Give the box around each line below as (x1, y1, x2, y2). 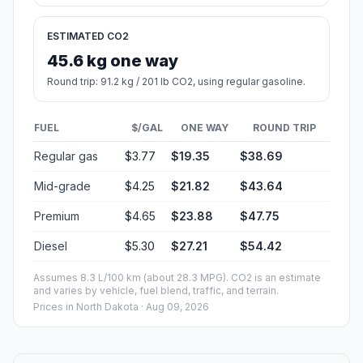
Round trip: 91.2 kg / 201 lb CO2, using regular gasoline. (47, 75, 305, 88)
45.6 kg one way (47, 51, 178, 71)
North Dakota (76, 301, 139, 314)
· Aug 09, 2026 (139, 301, 209, 314)
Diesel (34, 239, 67, 254)
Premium (34, 209, 79, 224)
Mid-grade (34, 179, 91, 194)
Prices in (33, 301, 76, 314)
